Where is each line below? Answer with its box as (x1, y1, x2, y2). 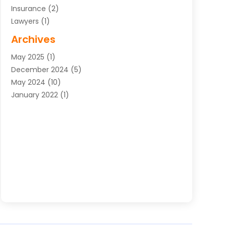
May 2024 (11, 77, 45, 87)
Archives (11, 32, 55, 46)
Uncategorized (11, 28, 63, 39)
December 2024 (11, 64, 69, 75)
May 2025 (11, 51, 44, 62)
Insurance (11, 3, 46, 14)
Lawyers (11, 16, 39, 26)
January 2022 (11, 89, 58, 100)
